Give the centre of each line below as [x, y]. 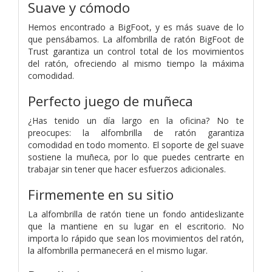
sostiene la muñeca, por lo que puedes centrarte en [136, 157]
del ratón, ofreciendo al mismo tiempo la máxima [136, 63]
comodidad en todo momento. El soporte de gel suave [136, 144]
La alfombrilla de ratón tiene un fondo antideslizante [136, 214]
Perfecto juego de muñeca [110, 101]
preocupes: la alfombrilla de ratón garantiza [136, 132]
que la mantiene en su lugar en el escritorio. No [136, 226]
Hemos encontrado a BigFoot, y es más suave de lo [136, 27]
